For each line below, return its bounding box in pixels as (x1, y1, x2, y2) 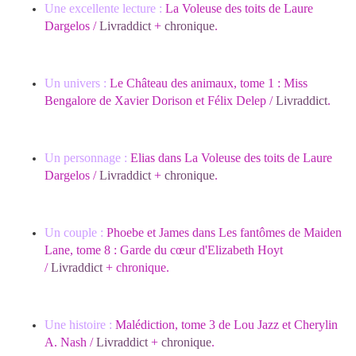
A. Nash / (44, 335, 96, 350)
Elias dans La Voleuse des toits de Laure (127, 151, 332, 165)
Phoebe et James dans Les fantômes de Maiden (103, 226, 342, 240)
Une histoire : (44, 318, 112, 332)
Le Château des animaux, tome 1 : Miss (106, 76, 308, 91)
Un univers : (44, 76, 106, 91)
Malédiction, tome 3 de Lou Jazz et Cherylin (112, 318, 338, 332)
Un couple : (44, 226, 103, 240)
